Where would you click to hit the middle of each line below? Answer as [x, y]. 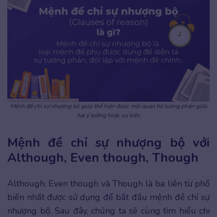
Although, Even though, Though [103, 158]
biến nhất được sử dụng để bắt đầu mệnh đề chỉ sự [108, 197]
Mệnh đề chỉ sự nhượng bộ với [108, 143]
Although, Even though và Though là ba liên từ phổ [108, 184]
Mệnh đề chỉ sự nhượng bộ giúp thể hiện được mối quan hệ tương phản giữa [108, 106]
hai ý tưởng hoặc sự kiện [108, 116]
